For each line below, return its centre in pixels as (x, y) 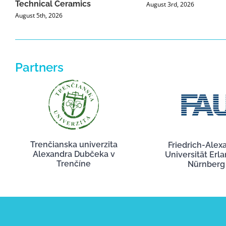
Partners (39, 67)
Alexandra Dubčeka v (74, 154)
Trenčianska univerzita (74, 145)
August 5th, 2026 (39, 16)
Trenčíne (74, 164)
